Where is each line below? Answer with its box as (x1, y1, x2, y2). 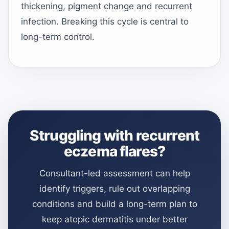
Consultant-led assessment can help (39, 168, 190, 178)
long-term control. (21, 32, 95, 42)
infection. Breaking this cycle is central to (21, 16, 189, 27)
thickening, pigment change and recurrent (21, 1, 192, 12)
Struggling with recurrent (29, 127, 199, 144)
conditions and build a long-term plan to (32, 199, 197, 209)
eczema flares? (63, 143, 166, 160)
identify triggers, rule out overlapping (39, 184, 190, 194)
